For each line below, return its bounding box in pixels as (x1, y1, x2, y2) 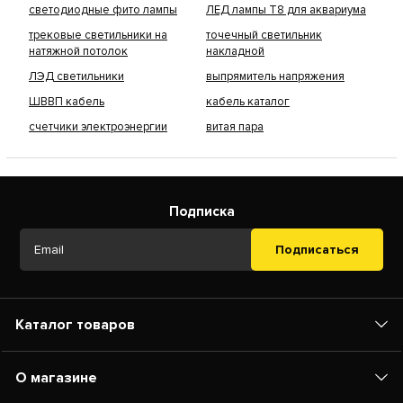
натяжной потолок (29, 44, 128, 59)
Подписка (168, 203, 235, 220)
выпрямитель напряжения (206, 69, 345, 85)
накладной (206, 44, 264, 59)
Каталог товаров (15, 316, 135, 335)
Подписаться (275, 242, 359, 258)
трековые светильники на (29, 28, 167, 43)
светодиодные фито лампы (29, 3, 177, 18)
